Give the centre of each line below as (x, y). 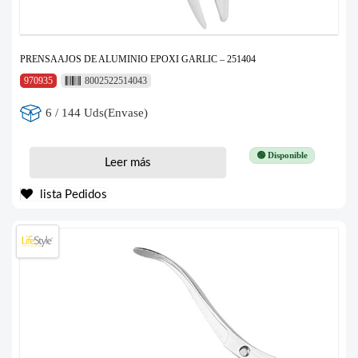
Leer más (127, 162)
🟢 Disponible (282, 155)
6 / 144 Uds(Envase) (97, 113)
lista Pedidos (72, 194)
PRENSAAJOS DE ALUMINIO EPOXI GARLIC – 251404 (138, 59)
